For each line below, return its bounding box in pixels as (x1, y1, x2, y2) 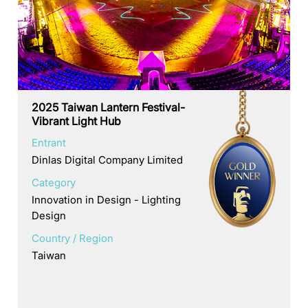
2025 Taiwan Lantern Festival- (32, 100, 186, 114)
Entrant (32, 135, 67, 149)
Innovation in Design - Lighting (32, 192, 181, 206)
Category (32, 175, 76, 189)
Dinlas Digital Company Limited (32, 153, 184, 166)
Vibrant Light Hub (32, 113, 122, 128)
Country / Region (32, 231, 114, 245)
